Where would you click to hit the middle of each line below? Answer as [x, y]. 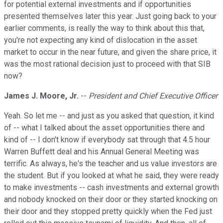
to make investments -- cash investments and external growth [111, 188]
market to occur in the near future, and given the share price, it [110, 52]
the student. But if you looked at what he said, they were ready [111, 176]
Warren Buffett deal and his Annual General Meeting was [102, 152]
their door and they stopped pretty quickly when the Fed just [108, 212]
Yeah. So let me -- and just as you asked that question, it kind [109, 116]
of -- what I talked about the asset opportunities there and [104, 128]
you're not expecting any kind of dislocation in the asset [101, 40]
